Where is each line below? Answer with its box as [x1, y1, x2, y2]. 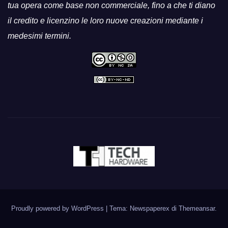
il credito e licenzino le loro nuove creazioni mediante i [8, 16, 203, 25]
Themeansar [179, 205, 215, 213]
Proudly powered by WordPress [11, 205, 106, 213]
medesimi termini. [8, 31, 71, 40]
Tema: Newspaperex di [109, 205, 179, 213]
